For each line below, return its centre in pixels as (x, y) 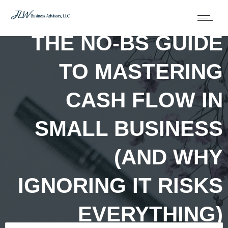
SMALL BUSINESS (129, 128)
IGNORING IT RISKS (120, 185)
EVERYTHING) (150, 214)
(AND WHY (168, 157)
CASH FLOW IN (144, 100)
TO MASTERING (141, 71)
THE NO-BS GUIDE (127, 43)
